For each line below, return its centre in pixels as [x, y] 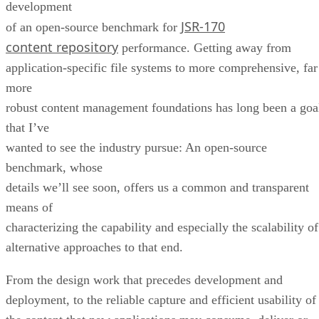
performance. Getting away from [205, 47]
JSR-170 [203, 26]
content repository [62, 47]
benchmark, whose [54, 167]
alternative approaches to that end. [94, 247]
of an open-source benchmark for [93, 27]
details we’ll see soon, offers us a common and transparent [157, 187]
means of [29, 207]
